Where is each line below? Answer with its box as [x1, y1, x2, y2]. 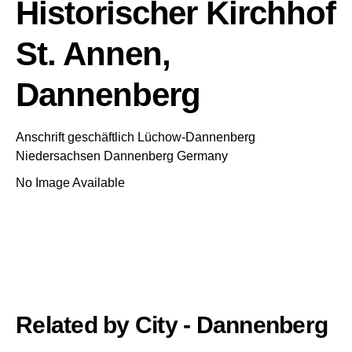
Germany [177, 149, 228, 163]
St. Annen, [16, 35, 170, 72]
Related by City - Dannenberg [16, 311, 328, 338]
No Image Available [16, 176, 125, 189]
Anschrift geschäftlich [16, 130, 134, 144]
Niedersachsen [16, 149, 101, 163]
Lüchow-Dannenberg [137, 130, 255, 144]
